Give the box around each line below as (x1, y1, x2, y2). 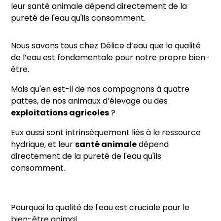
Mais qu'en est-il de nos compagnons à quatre (11, 86, 190, 94)
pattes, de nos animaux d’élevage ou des (11, 98, 168, 106)
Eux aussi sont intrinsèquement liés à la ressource (11, 129, 201, 137)
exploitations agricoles (11, 110, 110, 117)
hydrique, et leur (11, 141, 75, 149)
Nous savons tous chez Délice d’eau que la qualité (11, 42, 201, 50)
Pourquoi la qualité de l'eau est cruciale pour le (11, 204, 190, 212)
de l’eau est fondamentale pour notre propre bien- (11, 54, 210, 62)
